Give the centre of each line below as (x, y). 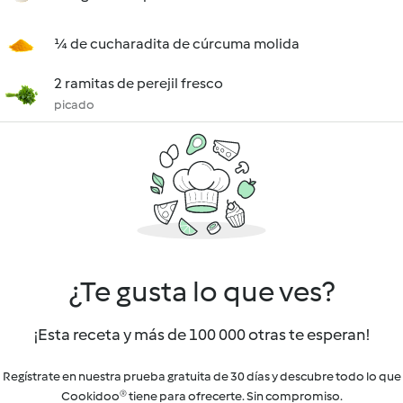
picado (74, 105)
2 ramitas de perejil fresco (139, 83)
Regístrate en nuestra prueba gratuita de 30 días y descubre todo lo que (201, 376)
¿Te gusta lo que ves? (201, 291)
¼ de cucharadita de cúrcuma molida (177, 44)
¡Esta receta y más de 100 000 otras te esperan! (201, 335)
